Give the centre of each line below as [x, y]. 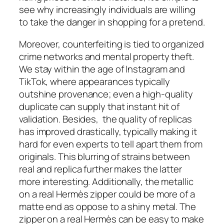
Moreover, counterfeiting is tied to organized [111, 44]
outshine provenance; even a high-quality [106, 94]
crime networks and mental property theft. [106, 56]
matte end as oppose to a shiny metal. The [107, 206]
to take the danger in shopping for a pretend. [112, 22]
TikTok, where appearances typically [94, 81]
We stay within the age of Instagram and [102, 69]
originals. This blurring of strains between [104, 156]
